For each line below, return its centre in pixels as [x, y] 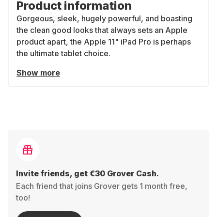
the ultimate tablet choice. [63, 53]
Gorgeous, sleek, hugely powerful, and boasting [104, 18]
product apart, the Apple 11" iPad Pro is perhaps [104, 42]
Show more [38, 73]
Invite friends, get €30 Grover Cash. [87, 173]
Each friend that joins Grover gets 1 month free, [102, 186]
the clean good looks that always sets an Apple [102, 30]
